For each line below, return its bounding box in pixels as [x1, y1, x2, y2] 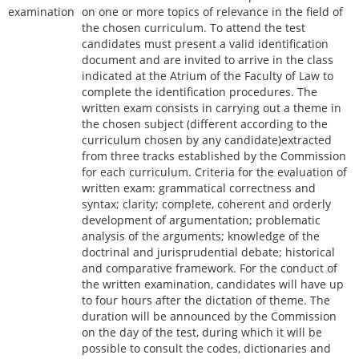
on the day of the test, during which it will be [82, 325, 322, 340]
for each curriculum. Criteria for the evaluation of [82, 164, 347, 179]
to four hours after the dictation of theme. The [82, 292, 330, 308]
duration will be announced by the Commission [82, 309, 337, 324]
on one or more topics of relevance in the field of [82, 4, 343, 19]
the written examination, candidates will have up [82, 276, 344, 292]
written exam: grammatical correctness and [82, 180, 316, 196]
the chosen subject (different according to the [82, 116, 328, 131]
